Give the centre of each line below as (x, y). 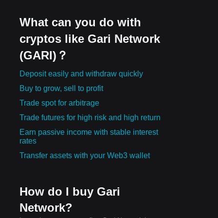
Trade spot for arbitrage (59, 103)
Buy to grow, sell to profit (61, 88)
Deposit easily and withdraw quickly (81, 73)
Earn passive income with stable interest (89, 132)
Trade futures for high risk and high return (90, 117)
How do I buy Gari (70, 191)
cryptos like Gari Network (90, 38)
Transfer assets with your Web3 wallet (85, 155)
